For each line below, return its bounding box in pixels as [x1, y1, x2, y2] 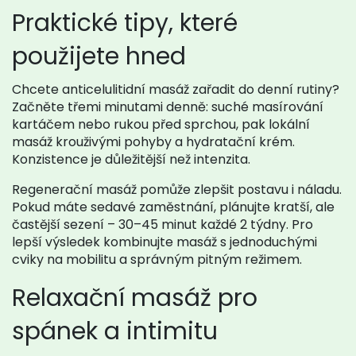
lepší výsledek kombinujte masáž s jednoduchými [12, 233, 317, 251]
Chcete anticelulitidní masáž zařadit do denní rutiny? [12, 80, 339, 99]
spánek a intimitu [12, 315, 218, 348]
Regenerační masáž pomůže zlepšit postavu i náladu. [12, 180, 342, 199]
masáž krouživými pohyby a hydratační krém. [12, 133, 295, 151]
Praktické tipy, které [12, 6, 238, 40]
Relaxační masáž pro [12, 281, 257, 315]
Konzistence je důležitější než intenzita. [12, 150, 250, 168]
